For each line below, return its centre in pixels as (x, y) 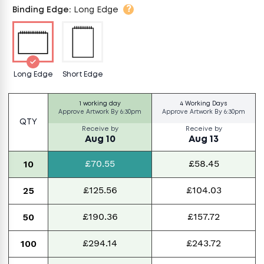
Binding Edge (41, 10)
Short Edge (82, 75)
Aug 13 (204, 139)
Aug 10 (100, 139)
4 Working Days (204, 104)
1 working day (100, 104)
